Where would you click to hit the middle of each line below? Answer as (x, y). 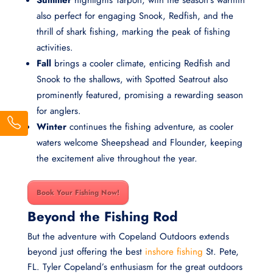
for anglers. (58, 111)
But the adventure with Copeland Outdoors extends (128, 237)
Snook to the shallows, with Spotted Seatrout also (132, 80)
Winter (51, 127)
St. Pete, (221, 252)
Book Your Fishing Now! (78, 193)
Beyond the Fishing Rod (102, 217)
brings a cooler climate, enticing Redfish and (140, 64)
